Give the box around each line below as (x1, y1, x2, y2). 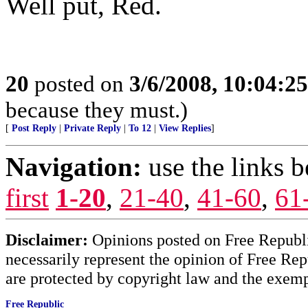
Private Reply (64, 123, 121, 133)
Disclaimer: (5, 230, 88, 249)
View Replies (159, 123, 211, 133)
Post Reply (12, 123, 56, 133)
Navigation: (5, 152, 142, 181)
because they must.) (5, 97, 188, 122)
